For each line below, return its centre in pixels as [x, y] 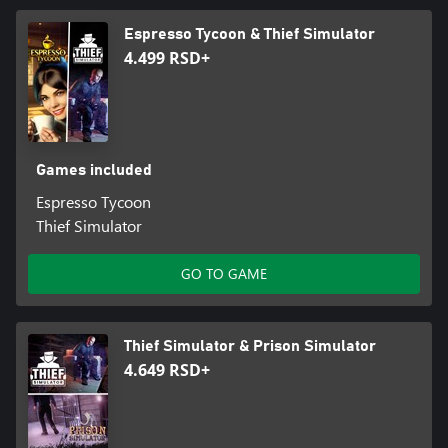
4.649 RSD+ [167, 369]
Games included [93, 169]
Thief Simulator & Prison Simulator [250, 345]
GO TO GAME [224, 273]
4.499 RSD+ [167, 57]
